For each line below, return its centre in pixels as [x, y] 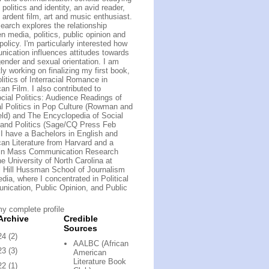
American [90, 253]
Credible [81, 219]
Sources [80, 228]
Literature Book [100, 262]
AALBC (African [101, 244]
